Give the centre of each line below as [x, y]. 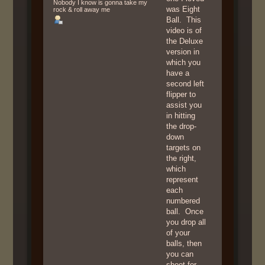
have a [178, 73]
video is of [184, 30]
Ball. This [184, 20]
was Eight [183, 9]
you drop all [186, 222]
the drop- [182, 126]
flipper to [181, 94]
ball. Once [185, 211]
